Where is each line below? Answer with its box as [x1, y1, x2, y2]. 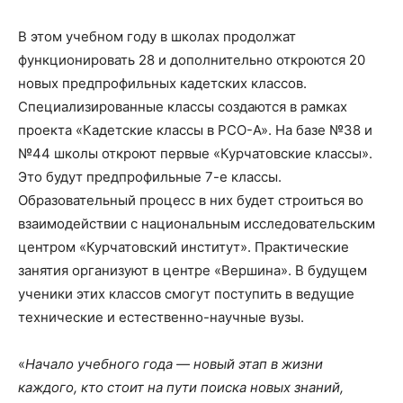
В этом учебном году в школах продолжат [18, 28, 296, 45]
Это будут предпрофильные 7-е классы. [18, 168, 282, 185]
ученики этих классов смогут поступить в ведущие [18, 285, 354, 302]
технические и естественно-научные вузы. [18, 309, 304, 326]
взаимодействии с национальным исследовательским [18, 215, 375, 232]
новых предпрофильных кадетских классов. [18, 75, 307, 92]
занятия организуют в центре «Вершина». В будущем [18, 262, 367, 279]
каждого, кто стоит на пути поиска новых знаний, [18, 379, 344, 396]
